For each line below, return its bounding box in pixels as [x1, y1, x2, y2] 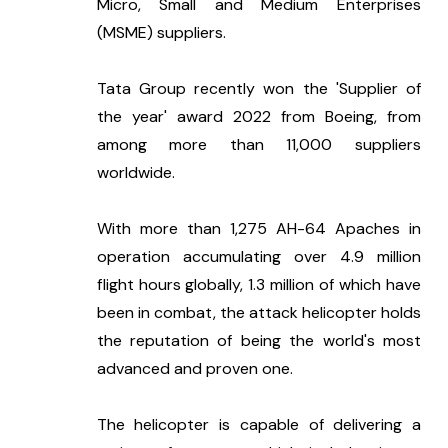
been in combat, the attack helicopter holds [96, 302, 421, 324]
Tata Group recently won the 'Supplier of [96, 78, 421, 100]
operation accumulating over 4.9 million [96, 246, 421, 268]
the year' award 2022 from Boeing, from [96, 106, 421, 128]
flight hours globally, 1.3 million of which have [96, 274, 421, 296]
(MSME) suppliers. [96, 22, 226, 44]
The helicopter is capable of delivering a [96, 414, 421, 436]
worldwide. [96, 162, 175, 184]
